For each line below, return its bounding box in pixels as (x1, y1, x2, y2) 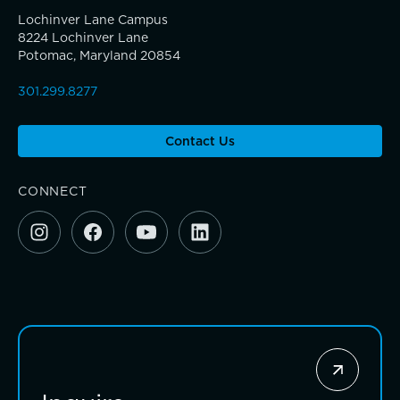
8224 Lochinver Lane (18, 29, 148, 46)
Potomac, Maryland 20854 (18, 46, 180, 64)
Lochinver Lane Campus (18, 11, 168, 29)
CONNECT (18, 182, 87, 200)
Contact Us (164, 132, 235, 150)
